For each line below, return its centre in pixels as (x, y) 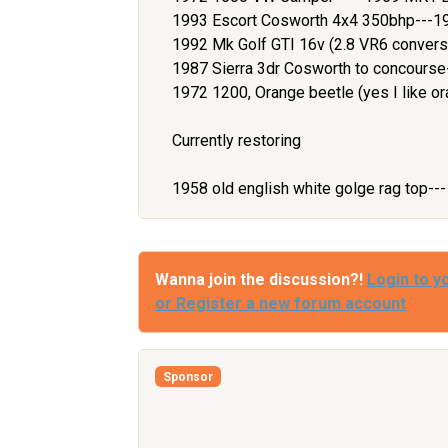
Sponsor (187, 376)
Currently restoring (236, 141)
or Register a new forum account (280, 304)
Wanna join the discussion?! (261, 280)
